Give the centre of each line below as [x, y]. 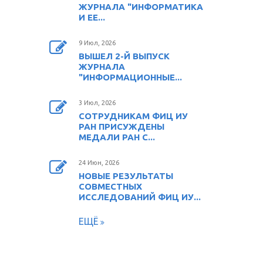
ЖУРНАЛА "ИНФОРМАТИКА [141, 6]
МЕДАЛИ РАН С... [117, 137]
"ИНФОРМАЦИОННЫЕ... [130, 77]
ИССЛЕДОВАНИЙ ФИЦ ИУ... [139, 197]
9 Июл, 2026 [97, 43]
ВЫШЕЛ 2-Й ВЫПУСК [124, 56]
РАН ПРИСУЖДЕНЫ [121, 126]
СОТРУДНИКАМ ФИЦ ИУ [133, 116]
